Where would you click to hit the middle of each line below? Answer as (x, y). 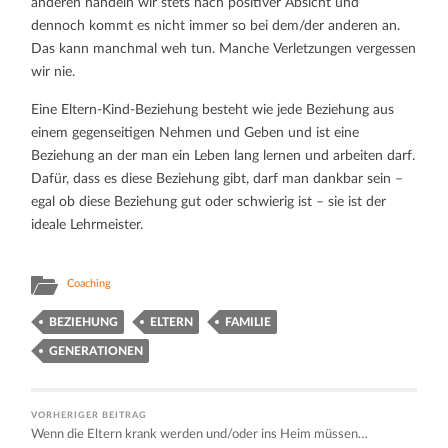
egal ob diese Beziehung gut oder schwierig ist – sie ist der (209, 202)
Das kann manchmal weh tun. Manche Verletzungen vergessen (224, 49)
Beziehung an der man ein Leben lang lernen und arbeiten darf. (223, 156)
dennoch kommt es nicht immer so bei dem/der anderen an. (216, 26)
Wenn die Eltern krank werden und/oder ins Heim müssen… (200, 434)
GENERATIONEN (96, 351)
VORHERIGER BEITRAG (89, 416)
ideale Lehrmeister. (87, 225)
